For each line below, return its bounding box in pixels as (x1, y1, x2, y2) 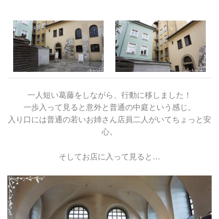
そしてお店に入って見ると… (59, 152, 160, 161)
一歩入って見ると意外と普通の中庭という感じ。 (23, 103, 196, 111)
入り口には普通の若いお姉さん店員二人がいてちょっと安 (8, 115, 211, 124)
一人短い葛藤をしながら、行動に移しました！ (27, 90, 192, 99)
